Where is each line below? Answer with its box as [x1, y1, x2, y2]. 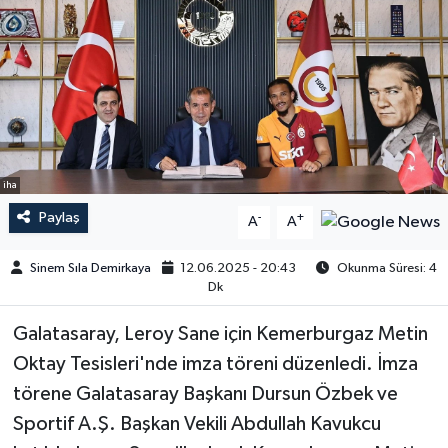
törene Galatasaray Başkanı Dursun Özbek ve [12, 384, 398, 405]
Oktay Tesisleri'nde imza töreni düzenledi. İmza [12, 354, 418, 375]
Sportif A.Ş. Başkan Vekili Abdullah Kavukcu [12, 414, 381, 435]
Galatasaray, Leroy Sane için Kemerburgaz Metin [12, 324, 428, 345]
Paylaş [38, 210, 80, 226]
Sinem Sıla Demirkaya [29, 261, 151, 275]
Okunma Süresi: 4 [333, 261, 437, 275]
